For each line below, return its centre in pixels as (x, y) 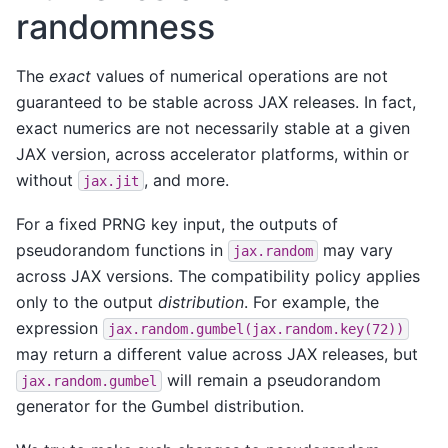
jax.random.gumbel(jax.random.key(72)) (256, 328)
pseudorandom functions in (122, 249)
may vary (355, 249)
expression (59, 327)
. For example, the (311, 301)
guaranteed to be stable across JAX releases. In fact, (216, 101)
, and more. (186, 179)
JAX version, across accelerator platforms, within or (212, 153)
